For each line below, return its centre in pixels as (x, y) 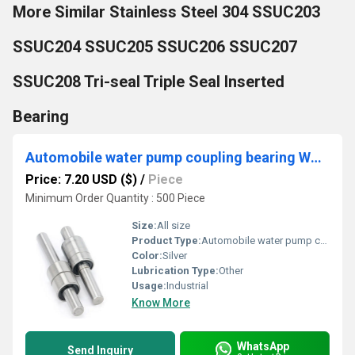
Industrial (187, 286)
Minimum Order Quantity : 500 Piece (115, 198)
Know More (161, 303)
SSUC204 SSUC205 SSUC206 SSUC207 (155, 47)
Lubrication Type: (175, 271)
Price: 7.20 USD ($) (81, 179)
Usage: (149, 286)
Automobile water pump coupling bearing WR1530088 (316, 157)
